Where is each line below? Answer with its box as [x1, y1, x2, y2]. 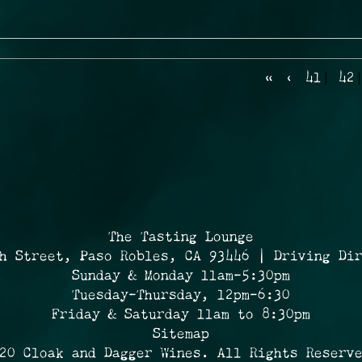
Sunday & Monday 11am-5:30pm [72, 269, 290, 283]
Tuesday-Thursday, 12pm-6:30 [72, 288, 290, 302]
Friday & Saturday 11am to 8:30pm [52, 308, 310, 322]
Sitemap [153, 327, 209, 341]
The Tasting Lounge [108, 230, 254, 244]
